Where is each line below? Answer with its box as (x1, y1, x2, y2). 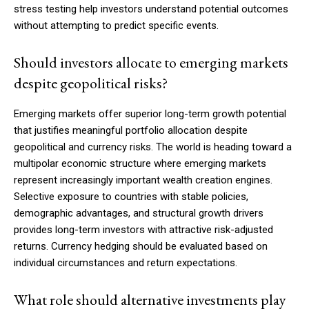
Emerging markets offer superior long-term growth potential (14, 108, 286, 121)
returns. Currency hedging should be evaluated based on (14, 240, 268, 253)
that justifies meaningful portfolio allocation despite (14, 124, 248, 137)
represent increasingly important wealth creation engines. (14, 174, 272, 187)
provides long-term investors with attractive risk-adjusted (14, 223, 273, 237)
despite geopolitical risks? (14, 73, 168, 94)
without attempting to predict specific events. (14, 19, 219, 32)
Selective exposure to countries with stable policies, (14, 190, 248, 203)
